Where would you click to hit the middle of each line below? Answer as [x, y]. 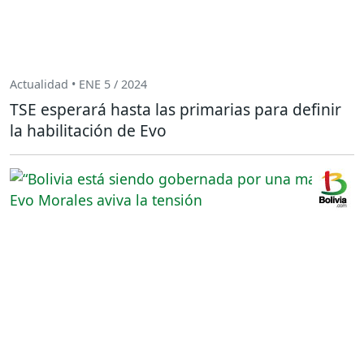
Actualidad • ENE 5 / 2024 [78, 84]
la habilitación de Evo [88, 131]
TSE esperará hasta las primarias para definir [175, 110]
